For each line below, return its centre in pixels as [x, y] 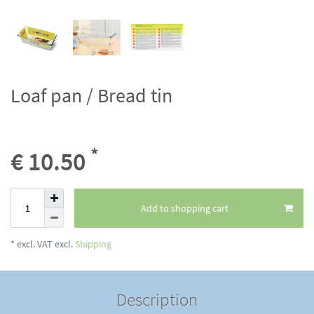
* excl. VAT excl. [42, 244]
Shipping [92, 244]
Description [157, 300]
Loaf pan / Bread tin [91, 96]
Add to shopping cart [184, 208]
